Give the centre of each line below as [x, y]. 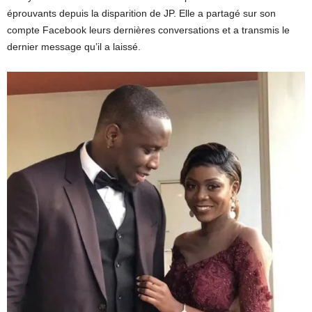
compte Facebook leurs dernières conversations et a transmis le [148, 30]
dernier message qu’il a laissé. [74, 46]
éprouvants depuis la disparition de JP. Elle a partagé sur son [141, 13]
